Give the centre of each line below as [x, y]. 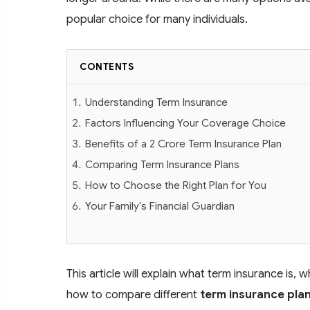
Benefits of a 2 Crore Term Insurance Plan [183, 143]
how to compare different [133, 294]
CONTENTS [107, 66]
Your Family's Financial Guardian [160, 206]
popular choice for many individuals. [157, 19]
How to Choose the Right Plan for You [176, 185]
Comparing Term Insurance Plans [162, 164]
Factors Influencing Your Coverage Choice [185, 122]
